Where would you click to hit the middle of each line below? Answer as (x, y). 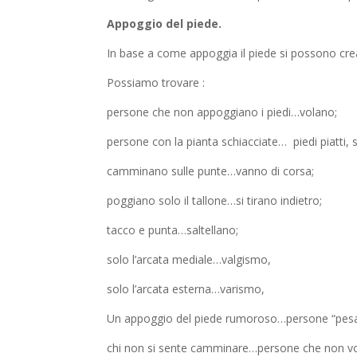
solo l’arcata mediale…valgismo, (189, 260)
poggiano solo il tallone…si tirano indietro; (215, 201)
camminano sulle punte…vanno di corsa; (211, 171)
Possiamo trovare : (156, 83)
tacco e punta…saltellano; (173, 230)
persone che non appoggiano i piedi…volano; (222, 112)
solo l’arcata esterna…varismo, (186, 289)
